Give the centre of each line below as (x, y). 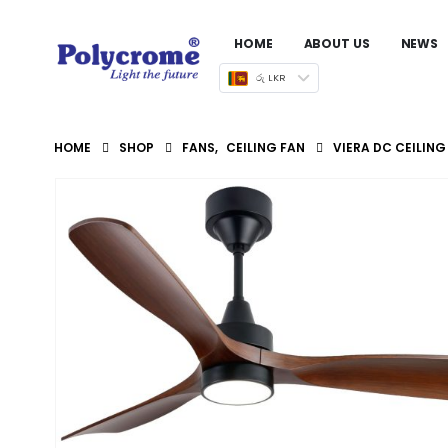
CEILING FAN (265, 147)
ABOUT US (336, 43)
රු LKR (271, 77)
